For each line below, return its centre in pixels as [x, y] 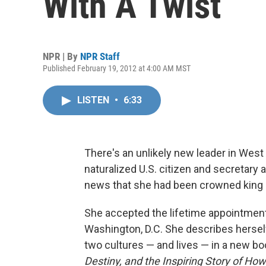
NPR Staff [100, 56]
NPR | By [61, 56]
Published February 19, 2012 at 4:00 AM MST [117, 68]
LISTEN [94, 100]
